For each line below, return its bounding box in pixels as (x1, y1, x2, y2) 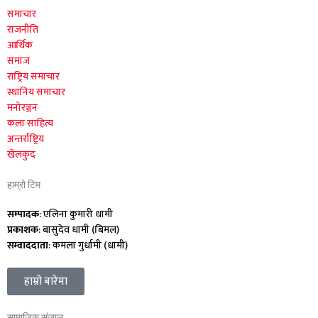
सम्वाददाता (7, 236, 48, 253)
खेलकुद (7, 146, 35, 163)
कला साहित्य (7, 114, 53, 131)
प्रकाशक (7, 221, 38, 238)
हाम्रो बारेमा (24, 272, 67, 290)
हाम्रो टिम (7, 178, 40, 190)
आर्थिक (7, 36, 33, 53)
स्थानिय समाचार (7, 83, 65, 100)
